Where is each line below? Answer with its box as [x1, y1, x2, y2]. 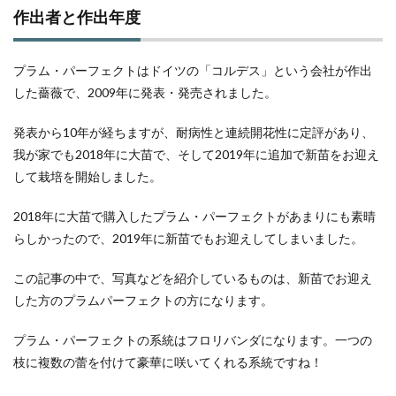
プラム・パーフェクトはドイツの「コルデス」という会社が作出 [13, 63, 372, 78]
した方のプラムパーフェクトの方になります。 [13, 293, 273, 308]
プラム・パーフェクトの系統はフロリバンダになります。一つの [13, 332, 372, 347]
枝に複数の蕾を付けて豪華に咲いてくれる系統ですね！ [13, 354, 323, 369]
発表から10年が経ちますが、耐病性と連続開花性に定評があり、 [13, 125, 374, 140]
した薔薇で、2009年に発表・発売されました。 [13, 85, 277, 100]
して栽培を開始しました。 [13, 169, 162, 184]
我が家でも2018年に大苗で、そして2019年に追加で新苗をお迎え [13, 147, 379, 162]
